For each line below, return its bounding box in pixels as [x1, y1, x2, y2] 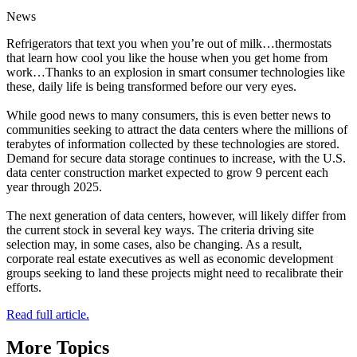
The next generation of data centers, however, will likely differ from [6, 208, 346, 222]
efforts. [6, 280, 41, 294]
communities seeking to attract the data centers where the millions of [6, 122, 347, 136]
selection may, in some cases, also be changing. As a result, [6, 237, 302, 251]
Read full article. [6, 307, 89, 321]
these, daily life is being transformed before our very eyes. [6, 79, 296, 93]
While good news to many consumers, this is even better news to [6, 108, 331, 122]
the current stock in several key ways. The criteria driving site [6, 222, 314, 237]
